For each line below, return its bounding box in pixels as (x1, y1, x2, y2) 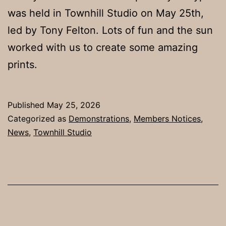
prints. (8, 58, 37, 71)
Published (8, 99, 47, 110)
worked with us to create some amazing (8, 41, 198, 53)
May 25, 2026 (47, 99, 100, 110)
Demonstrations (69, 113, 129, 124)
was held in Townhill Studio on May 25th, (8, 7, 204, 19)
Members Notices (134, 113, 201, 124)
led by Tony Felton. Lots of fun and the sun (8, 24, 213, 36)
